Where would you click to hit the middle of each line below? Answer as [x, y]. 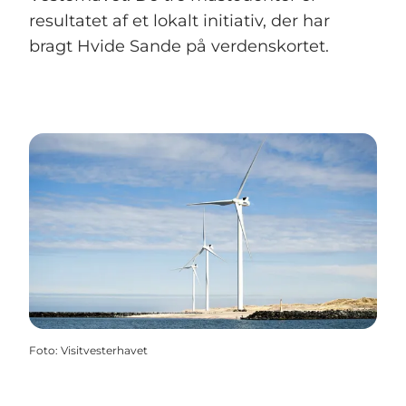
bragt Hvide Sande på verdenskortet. [179, 47]
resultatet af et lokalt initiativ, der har [179, 21]
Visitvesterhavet [104, 351]
